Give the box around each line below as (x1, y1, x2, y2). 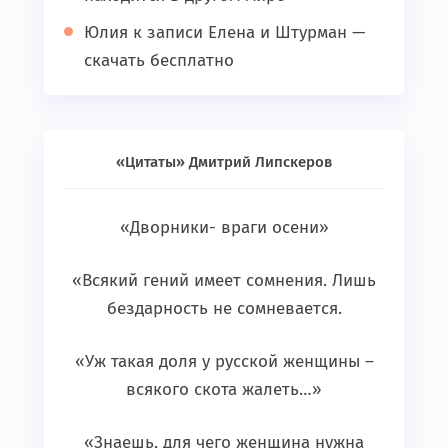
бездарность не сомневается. (106, 298, 342, 320)
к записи (128, 22, 208, 44)
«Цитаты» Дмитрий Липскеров (116, 153, 332, 172)
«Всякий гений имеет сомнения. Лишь (72, 270, 376, 292)
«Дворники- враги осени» (119, 217, 329, 239)
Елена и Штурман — (208, 22, 365, 44)
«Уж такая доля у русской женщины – (74, 351, 374, 373)
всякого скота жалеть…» (126, 379, 322, 401)
